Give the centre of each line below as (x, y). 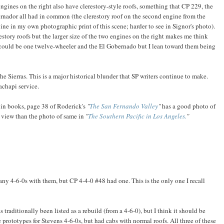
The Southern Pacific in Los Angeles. (137, 116)
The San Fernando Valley (124, 106)
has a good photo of (188, 106)
